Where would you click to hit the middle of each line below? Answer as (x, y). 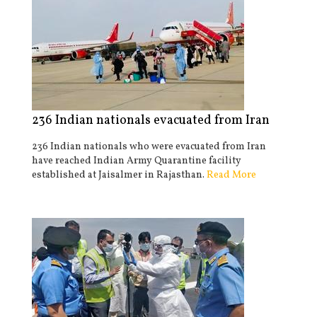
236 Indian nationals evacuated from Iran (151, 121)
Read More (230, 175)
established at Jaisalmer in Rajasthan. (118, 175)
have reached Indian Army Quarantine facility (137, 161)
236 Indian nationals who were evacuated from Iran (149, 147)
